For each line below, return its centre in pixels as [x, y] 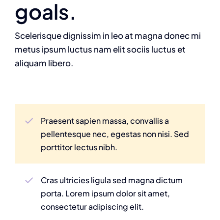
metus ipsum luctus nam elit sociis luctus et [100, 49]
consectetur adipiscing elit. [93, 207]
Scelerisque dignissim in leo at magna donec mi [108, 36]
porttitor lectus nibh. [79, 147]
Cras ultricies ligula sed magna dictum [112, 180]
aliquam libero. [44, 63]
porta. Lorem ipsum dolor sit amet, [106, 193]
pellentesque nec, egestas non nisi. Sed [115, 134]
